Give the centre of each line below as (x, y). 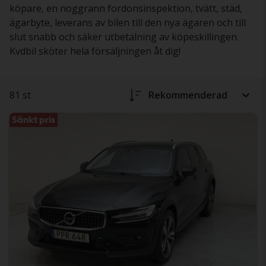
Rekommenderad (188, 95)
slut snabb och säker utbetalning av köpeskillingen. (124, 37)
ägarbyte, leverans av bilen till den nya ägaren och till (128, 23)
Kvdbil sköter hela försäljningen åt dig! (95, 51)
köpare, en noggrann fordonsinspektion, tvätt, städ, (126, 8)
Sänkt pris (34, 120)
